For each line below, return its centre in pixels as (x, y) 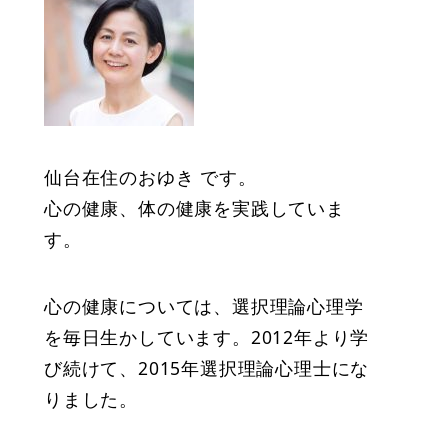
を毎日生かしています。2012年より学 (207, 337)
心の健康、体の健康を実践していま (194, 208)
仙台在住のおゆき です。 (150, 177)
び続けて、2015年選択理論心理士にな (207, 368)
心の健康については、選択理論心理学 (204, 306)
